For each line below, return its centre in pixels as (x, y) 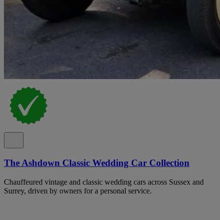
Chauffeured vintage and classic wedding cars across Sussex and (104, 182)
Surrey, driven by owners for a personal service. (78, 191)
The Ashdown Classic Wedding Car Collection (97, 163)
